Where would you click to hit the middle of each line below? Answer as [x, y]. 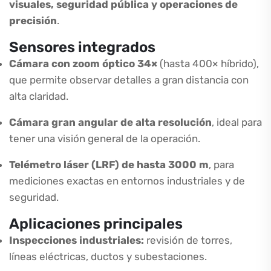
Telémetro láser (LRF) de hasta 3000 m [109, 165]
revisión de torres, [188, 240]
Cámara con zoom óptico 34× [83, 64]
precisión [33, 21]
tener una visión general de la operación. [105, 139]
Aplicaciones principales [96, 224]
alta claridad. [39, 96]
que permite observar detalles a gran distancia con [129, 80]
